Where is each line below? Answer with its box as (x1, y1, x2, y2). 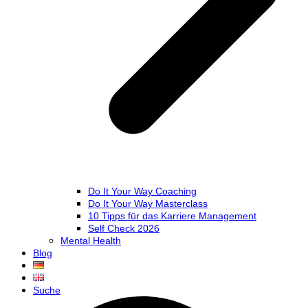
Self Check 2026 (88, 223, 159, 234)
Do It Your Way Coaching (88, 186, 197, 197)
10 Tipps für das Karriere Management (88, 210, 256, 222)
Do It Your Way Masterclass (88, 198, 208, 210)
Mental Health (60, 235, 121, 247)
